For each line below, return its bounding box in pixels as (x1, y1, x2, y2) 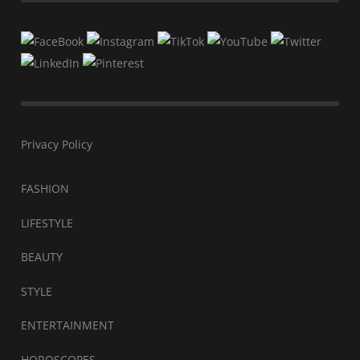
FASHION (21, 181, 69, 196)
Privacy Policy (21, 137, 92, 152)
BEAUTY (21, 249, 63, 264)
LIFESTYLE (21, 215, 73, 231)
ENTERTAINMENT (21, 317, 114, 333)
